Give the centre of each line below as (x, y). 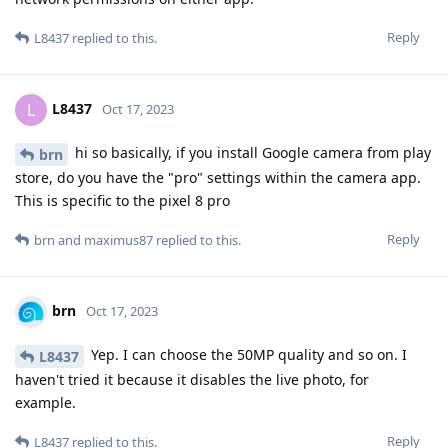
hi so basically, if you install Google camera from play (251, 153)
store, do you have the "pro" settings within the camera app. (218, 178)
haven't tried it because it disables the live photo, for (192, 379)
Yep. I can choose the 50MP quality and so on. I (247, 355)
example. (45, 402)
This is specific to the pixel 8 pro (122, 201)
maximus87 (118, 240)
